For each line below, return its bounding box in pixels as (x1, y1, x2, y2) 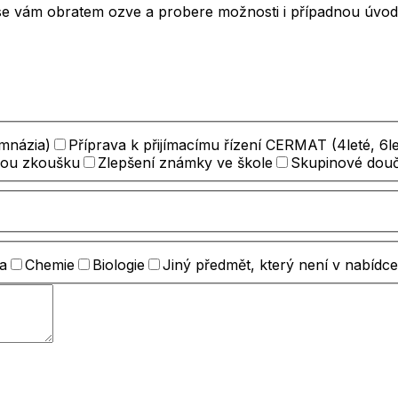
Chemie (25, 255, 75, 274)
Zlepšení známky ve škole (98, 153, 273, 171)
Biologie (92, 255, 145, 274)
